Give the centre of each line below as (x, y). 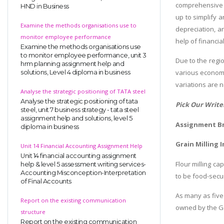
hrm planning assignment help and (72, 63)
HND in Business (45, 6)
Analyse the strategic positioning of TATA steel (83, 91)
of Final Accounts (46, 181)
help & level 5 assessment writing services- (83, 164)
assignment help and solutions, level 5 (76, 118)
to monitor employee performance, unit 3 (83, 55)
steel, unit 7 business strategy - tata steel (79, 109)
